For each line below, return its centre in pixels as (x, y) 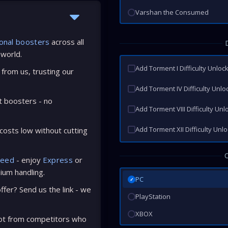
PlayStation (153, 196)
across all (67, 42)
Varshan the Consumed (172, 12)
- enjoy (28, 160)
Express (58, 160)
